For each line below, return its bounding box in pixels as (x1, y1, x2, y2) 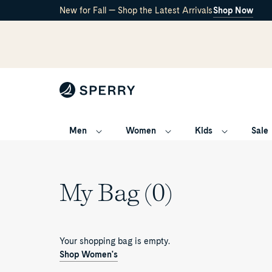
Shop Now (213, 5, 253, 15)
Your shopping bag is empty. (59, 236, 170, 246)
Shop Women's (59, 249, 118, 259)
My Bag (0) (59, 178, 172, 206)
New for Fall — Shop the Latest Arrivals (59, 5, 212, 15)
